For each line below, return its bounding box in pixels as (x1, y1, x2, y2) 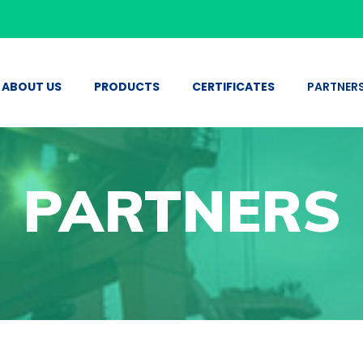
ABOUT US (2, 79, 62, 95)
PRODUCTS (94, 79, 160, 95)
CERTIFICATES (192, 79, 275, 95)
